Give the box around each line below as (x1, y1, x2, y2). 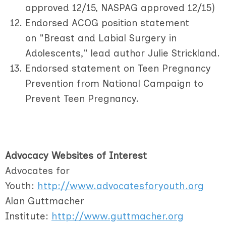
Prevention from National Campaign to (25, 77, 203, 89)
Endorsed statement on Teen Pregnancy (25, 62, 211, 74)
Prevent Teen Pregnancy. (25, 92, 142, 104)
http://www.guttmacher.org (51, 210, 184, 222)
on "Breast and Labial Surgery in (25, 32, 177, 44)
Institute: (5, 210, 51, 222)
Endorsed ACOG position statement (25, 17, 189, 29)
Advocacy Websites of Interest (5, 149, 147, 161)
